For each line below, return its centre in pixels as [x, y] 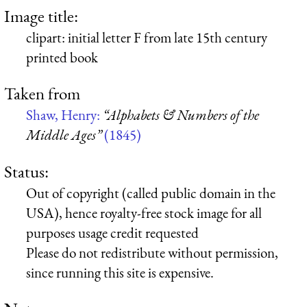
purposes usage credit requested [112, 232]
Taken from [42, 94]
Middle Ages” [64, 135]
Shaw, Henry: [64, 115]
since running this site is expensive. [120, 272]
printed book [62, 57]
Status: [26, 171]
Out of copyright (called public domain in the [151, 193]
